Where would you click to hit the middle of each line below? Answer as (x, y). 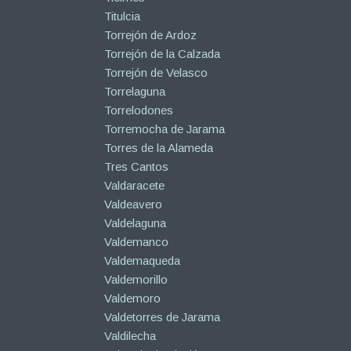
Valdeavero (133, 204)
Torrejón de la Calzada (162, 54)
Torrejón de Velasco (156, 73)
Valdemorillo (136, 280)
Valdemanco (136, 242)
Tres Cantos (136, 167)
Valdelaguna (135, 223)
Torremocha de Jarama (164, 129)
